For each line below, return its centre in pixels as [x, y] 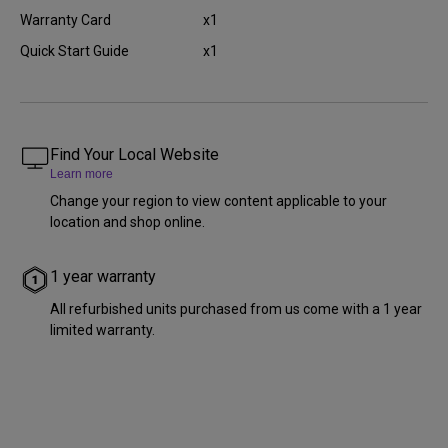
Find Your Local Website [134, 154]
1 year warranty [103, 276]
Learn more [81, 174]
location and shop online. [127, 222]
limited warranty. [102, 330]
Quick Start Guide [74, 51]
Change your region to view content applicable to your [218, 201]
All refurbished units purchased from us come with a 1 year [236, 309]
